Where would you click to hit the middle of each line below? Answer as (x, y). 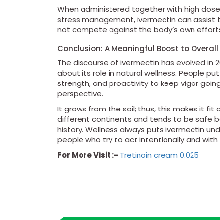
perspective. (80, 94)
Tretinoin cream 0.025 (159, 155)
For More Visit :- (89, 155)
